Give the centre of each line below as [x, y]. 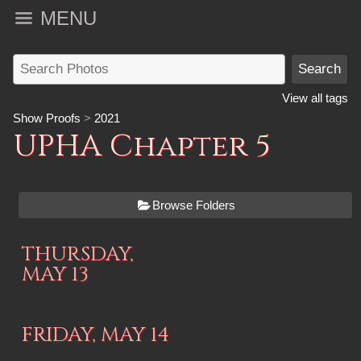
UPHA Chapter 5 [142, 146]
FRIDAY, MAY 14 [95, 335]
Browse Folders [194, 205]
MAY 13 [55, 274]
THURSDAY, [78, 254]
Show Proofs [47, 118]
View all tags [315, 98]
